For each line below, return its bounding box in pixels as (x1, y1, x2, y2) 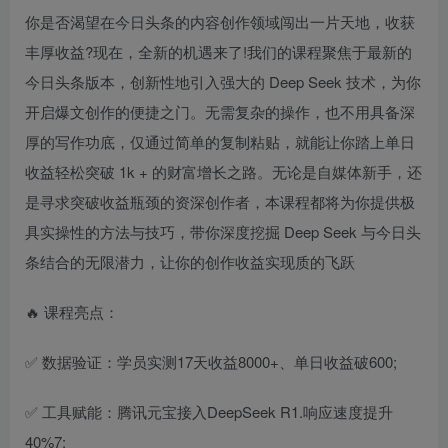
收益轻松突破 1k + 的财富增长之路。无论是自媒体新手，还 (25, 160, 422, 182)
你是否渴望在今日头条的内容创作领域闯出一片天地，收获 (25, 10, 415, 32)
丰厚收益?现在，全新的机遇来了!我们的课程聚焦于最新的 (25, 40, 412, 62)
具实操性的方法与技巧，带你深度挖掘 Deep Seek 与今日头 (25, 220, 421, 242)
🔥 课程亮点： (25, 300, 119, 322)
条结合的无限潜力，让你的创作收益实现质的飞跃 (25, 250, 355, 272)
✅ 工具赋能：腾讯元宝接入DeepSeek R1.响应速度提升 (25, 400, 393, 422)
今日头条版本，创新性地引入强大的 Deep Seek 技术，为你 (25, 70, 421, 92)
